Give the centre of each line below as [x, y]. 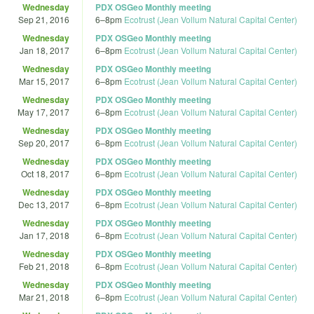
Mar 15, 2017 [44, 81]
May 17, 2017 [43, 111]
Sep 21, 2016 [44, 19]
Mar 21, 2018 [44, 296]
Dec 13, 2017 [44, 204]
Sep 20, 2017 [44, 142]
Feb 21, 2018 [44, 266]
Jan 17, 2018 [45, 235]
